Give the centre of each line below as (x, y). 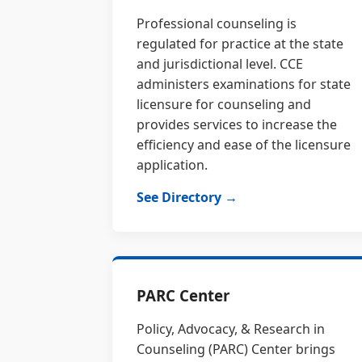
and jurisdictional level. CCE (220, 64)
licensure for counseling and (224, 104)
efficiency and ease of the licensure (244, 145)
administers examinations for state (244, 84)
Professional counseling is (217, 23)
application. (173, 165)
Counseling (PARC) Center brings (236, 349)
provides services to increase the (237, 124)
